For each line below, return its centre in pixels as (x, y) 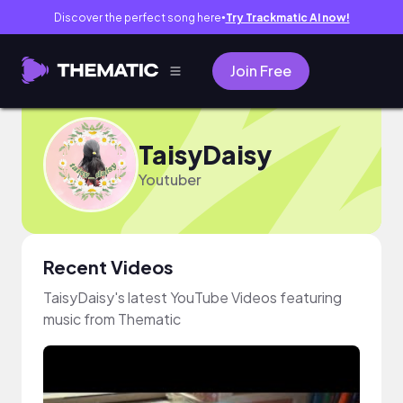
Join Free (261, 71)
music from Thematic (112, 319)
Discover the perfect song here (137, 17)
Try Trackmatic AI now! (287, 17)
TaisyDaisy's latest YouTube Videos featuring (193, 297)
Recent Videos (108, 267)
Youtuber (170, 179)
